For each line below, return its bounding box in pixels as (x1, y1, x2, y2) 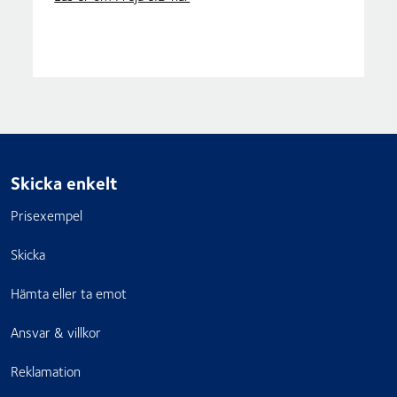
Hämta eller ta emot (11, 282, 127, 304)
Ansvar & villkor (11, 321, 101, 343)
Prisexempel (11, 204, 82, 226)
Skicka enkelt (11, 168, 118, 196)
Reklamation (11, 360, 81, 382)
